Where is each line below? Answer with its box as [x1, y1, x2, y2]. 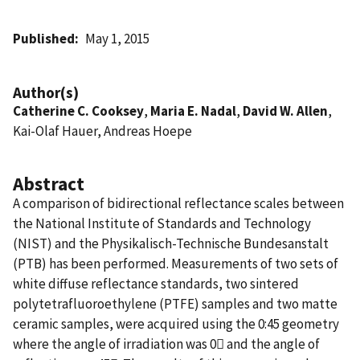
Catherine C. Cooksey [13, 101, 144, 120]
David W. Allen [243, 101, 328, 120]
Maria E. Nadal [150, 101, 236, 120]
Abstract [13, 171, 84, 195]
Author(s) [13, 82, 79, 102]
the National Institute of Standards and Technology [13, 214, 311, 232]
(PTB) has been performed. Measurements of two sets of [13, 254, 338, 272]
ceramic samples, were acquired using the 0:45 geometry [13, 314, 339, 333]
